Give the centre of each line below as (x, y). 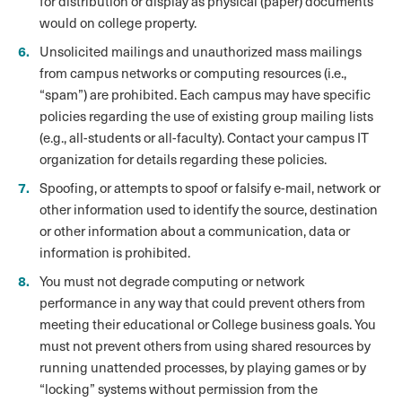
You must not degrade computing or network (172, 281)
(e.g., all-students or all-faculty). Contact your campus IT (204, 137)
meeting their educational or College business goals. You (208, 324)
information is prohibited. (115, 252)
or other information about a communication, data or (195, 231)
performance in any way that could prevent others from (202, 302)
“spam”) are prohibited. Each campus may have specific (205, 94)
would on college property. (118, 22)
